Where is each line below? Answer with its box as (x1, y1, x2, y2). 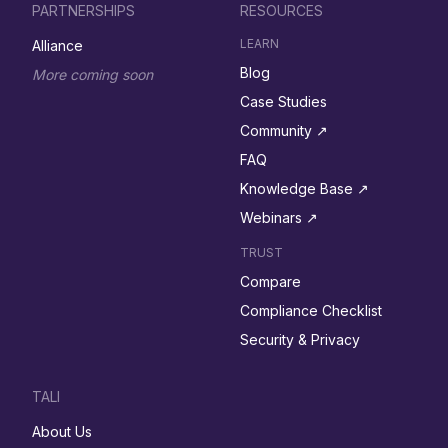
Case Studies (240, 93, 327, 111)
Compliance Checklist (240, 302, 382, 320)
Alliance (32, 37, 83, 55)
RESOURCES (240, 2, 323, 20)
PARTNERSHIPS (32, 2, 135, 20)
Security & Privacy (240, 331, 360, 349)
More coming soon (32, 66, 153, 84)
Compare (240, 273, 301, 291)
